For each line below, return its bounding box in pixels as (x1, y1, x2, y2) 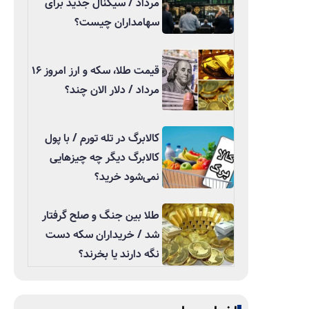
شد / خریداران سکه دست (45, 226, 159, 243)
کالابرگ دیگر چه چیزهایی (49, 148, 159, 166)
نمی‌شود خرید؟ (94, 168, 159, 186)
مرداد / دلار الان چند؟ (64, 81, 159, 99)
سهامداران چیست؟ (74, 13, 159, 31)
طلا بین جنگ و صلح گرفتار (41, 206, 159, 224)
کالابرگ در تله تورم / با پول (44, 129, 159, 147)
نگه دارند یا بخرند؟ (78, 245, 159, 263)
